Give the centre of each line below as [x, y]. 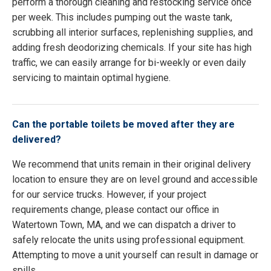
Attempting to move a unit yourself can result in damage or [135, 255]
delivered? [37, 140]
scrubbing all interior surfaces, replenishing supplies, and [132, 33]
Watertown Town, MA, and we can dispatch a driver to [124, 225]
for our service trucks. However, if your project [109, 195]
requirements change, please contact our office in [116, 210]
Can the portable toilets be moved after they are [123, 125]
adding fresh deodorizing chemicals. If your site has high [132, 48]
